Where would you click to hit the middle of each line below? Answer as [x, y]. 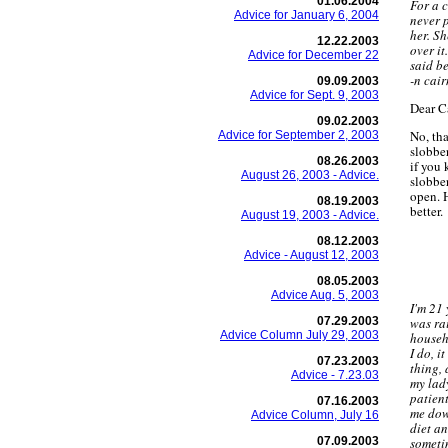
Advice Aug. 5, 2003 [325, 295]
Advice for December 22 [313, 55]
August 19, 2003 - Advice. [310, 215]
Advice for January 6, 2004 [306, 15]
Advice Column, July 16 [315, 415]
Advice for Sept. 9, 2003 [314, 95]
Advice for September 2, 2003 [298, 135]
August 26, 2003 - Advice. [310, 175]
